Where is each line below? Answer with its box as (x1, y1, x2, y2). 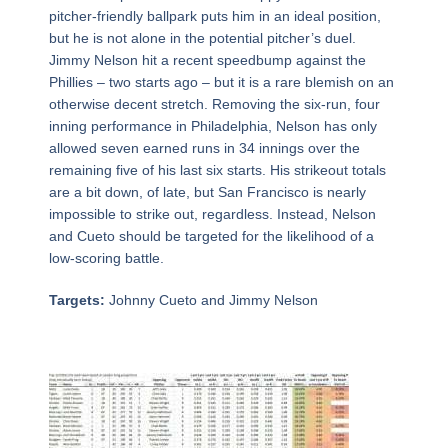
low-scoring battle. (48, 250, 164, 267)
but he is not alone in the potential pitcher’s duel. (48, 30, 356, 47)
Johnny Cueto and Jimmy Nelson (108, 292, 318, 309)
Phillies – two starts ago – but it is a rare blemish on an (48, 74, 394, 91)
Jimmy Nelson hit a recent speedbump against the (48, 52, 366, 69)
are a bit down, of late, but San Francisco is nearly (48, 184, 366, 201)
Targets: (48, 292, 109, 309)
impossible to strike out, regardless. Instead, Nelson (48, 206, 376, 223)
